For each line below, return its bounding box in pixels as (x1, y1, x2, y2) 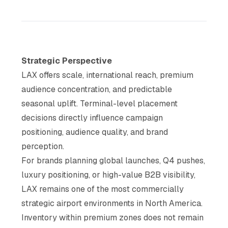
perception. (21, 141, 65, 152)
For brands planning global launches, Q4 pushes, (21, 155, 206, 166)
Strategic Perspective (21, 55, 112, 67)
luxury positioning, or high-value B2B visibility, (21, 169, 196, 181)
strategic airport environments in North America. (21, 198, 203, 209)
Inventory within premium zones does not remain (21, 212, 204, 223)
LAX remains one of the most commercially (21, 184, 184, 195)
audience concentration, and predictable (21, 84, 173, 95)
